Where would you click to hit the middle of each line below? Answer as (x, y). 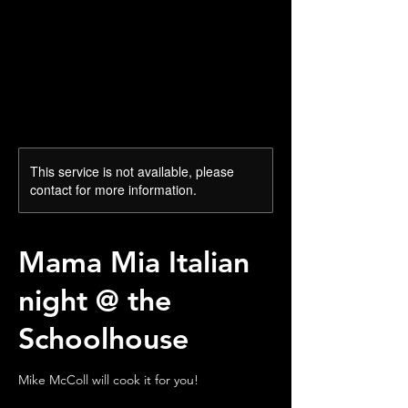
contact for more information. (113, 189)
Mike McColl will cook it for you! (108, 380)
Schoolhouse (103, 338)
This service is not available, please (132, 171)
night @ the (95, 300)
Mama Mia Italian (134, 261)
